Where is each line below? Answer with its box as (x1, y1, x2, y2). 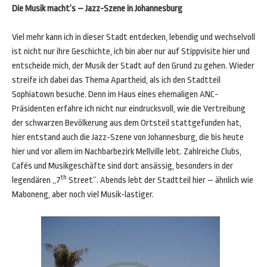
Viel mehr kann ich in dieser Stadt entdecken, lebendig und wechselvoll (12, 32, 255, 42)
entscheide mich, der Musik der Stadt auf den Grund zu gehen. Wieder (12, 61, 254, 71)
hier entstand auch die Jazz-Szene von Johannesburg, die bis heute (12, 132, 244, 142)
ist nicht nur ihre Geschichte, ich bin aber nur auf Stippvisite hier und (12, 46, 250, 57)
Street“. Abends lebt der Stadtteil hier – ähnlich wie (67, 175, 253, 185)
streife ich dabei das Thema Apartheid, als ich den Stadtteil (12, 75, 221, 85)
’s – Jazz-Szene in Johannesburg (70, 4, 182, 14)
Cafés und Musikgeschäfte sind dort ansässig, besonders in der (12, 161, 233, 171)
